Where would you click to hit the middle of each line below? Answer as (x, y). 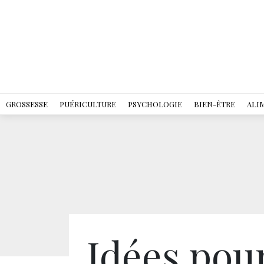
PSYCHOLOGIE (155, 104)
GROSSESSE (27, 104)
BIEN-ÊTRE (214, 104)
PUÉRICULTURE (88, 104)
